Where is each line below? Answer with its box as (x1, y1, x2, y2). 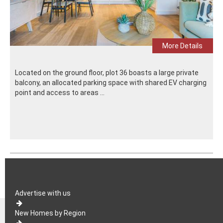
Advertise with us (15, 189, 71, 197)
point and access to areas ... (15, 88, 105, 97)
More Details (162, 41, 203, 50)
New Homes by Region (15, 209, 87, 217)
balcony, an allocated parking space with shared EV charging (15, 78, 207, 87)
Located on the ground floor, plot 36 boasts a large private (15, 68, 199, 77)
